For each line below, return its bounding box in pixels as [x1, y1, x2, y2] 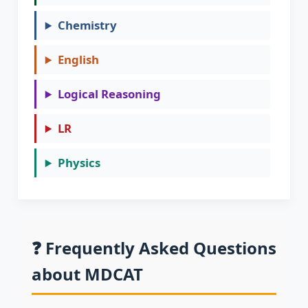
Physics [57, 155, 100, 171]
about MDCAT [32, 263, 143, 286]
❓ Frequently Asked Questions [32, 236, 276, 260]
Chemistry [57, 17, 117, 34]
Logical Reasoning [57, 86, 161, 102]
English [57, 52, 99, 68]
